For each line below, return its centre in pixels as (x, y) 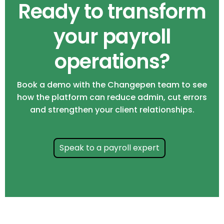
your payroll (112, 37)
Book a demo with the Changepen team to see (112, 85)
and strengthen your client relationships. (112, 110)
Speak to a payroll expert (109, 148)
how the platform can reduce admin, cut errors (112, 97)
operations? (112, 62)
